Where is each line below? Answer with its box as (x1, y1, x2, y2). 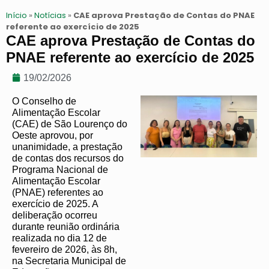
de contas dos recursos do (12, 153, 124, 163)
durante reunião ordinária (12, 221, 119, 232)
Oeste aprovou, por (12, 130, 93, 141)
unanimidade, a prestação (12, 141, 122, 152)
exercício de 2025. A (12, 198, 98, 209)
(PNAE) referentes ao (12, 187, 103, 198)
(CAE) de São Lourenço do (12, 118, 127, 129)
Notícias (34, 9, 66, 21)
